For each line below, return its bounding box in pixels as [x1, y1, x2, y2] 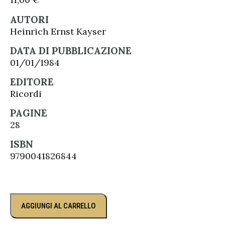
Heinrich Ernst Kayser [10, 26, 106, 37]
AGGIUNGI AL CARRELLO [21, 201, 96, 210]
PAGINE [10, 107, 47, 119]
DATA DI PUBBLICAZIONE [10, 45, 132, 57]
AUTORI [10, 14, 49, 26]
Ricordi [10, 88, 42, 99]
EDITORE [10, 76, 54, 88]
